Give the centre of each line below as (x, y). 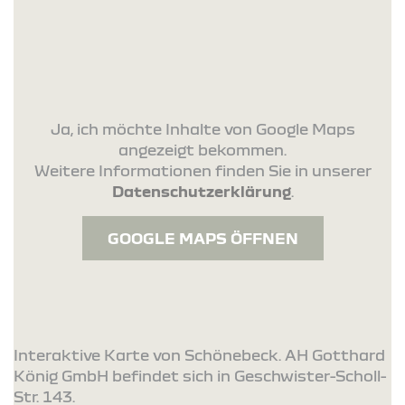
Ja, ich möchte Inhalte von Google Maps (202, 128)
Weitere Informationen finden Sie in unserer (202, 170)
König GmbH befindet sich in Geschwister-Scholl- (200, 375)
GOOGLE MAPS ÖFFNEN (202, 238)
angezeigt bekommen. (202, 149)
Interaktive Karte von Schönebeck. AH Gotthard (199, 354)
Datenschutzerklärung (201, 191)
